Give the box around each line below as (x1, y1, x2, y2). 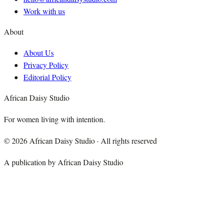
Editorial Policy (23, 72, 71, 83)
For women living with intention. (4, 114, 105, 125)
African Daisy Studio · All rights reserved (27, 135, 157, 146)
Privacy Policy (23, 60, 68, 70)
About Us (23, 47, 54, 58)
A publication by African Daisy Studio (4, 157, 123, 168)
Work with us (23, 6, 65, 17)
